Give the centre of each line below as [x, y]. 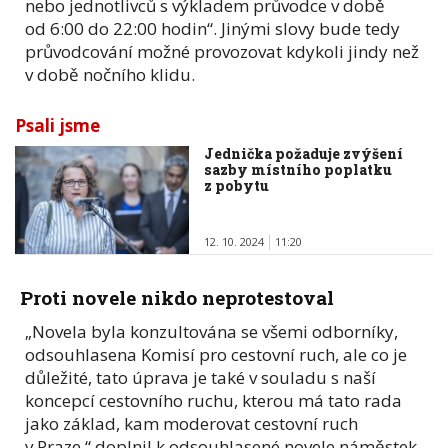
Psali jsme [57, 125]
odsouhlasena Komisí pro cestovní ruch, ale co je [216, 354]
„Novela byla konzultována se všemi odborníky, [211, 331]
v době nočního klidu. [110, 74]
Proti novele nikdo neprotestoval [177, 297]
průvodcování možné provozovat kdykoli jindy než [222, 51]
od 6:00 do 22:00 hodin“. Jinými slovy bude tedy [212, 28]
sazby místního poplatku [298, 169]
